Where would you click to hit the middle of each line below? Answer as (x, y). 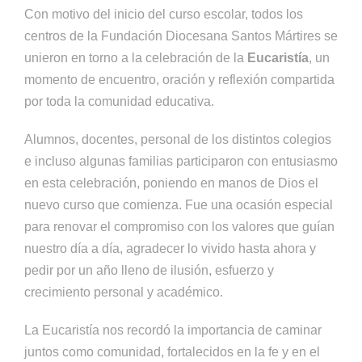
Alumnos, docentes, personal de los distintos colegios (178, 139)
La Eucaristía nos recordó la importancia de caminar (173, 330)
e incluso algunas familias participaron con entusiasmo (181, 161)
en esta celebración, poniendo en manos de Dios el (171, 183)
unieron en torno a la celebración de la (136, 58)
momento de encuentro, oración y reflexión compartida (179, 80)
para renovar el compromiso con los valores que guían (179, 227)
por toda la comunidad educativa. (119, 101)
